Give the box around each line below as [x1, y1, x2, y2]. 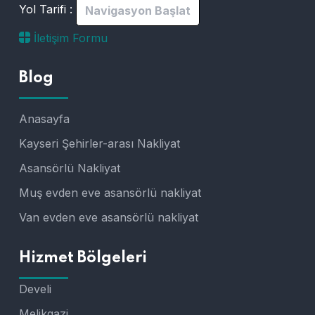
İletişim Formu [30, 30, 108, 45]
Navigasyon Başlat [85, 3, 191, 18]
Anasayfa [19, 111, 70, 126]
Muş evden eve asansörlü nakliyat [19, 185, 201, 200]
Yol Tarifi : [19, 2, 72, 17]
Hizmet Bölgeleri [19, 250, 147, 266]
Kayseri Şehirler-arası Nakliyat [19, 136, 180, 150]
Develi [19, 281, 51, 296]
